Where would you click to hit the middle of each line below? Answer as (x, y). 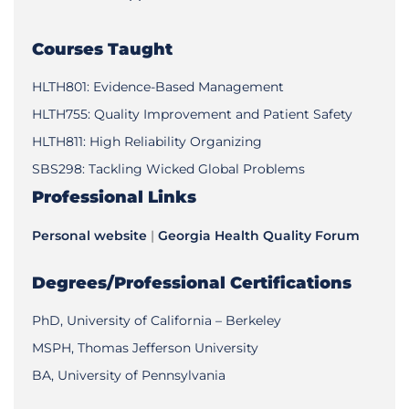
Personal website (89, 235)
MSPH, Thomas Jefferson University (145, 347)
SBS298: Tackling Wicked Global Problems (168, 168)
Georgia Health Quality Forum (259, 235)
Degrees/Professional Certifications (192, 283)
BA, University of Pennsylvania (129, 375)
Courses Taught (102, 49)
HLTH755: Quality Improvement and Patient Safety (192, 114)
